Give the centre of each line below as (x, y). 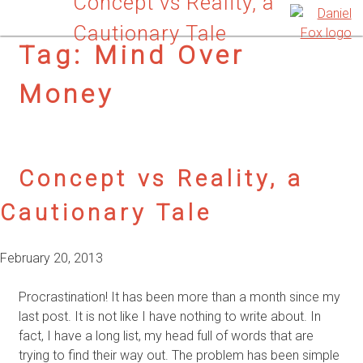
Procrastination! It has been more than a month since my (179, 297)
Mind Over (169, 55)
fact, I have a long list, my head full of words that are (166, 336)
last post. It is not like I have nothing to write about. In (169, 317)
